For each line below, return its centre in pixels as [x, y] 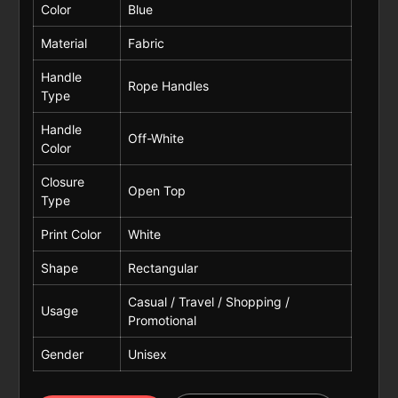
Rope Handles [168, 85]
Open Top [156, 190]
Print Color [71, 234]
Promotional [162, 320]
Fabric [146, 43]
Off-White [155, 138]
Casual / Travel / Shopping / [208, 301]
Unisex [147, 354]
